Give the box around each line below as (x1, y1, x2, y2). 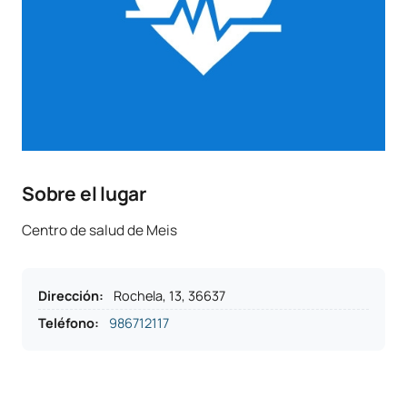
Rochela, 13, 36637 (114, 287, 225, 304)
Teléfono (38, 314, 94, 332)
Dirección (38, 287, 99, 304)
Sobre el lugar (22, 181, 147, 206)
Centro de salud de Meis (22, 220, 177, 240)
